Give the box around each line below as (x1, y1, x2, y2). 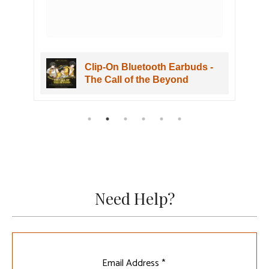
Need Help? (94, 188, 175, 210)
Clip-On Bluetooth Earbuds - (84, 62, 213, 73)
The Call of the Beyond (84, 74, 189, 85)
